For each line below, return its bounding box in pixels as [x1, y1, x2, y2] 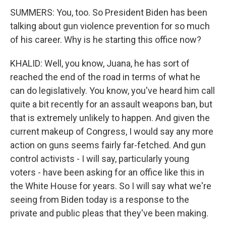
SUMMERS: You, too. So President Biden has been [10, 7, 207, 18]
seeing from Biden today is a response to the [10, 194, 189, 205]
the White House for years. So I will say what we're [10, 181, 211, 191]
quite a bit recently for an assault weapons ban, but [10, 99, 212, 109]
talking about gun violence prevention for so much [10, 21, 210, 31]
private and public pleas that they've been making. [10, 208, 208, 218]
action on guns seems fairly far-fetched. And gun [10, 140, 206, 150]
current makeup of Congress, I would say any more [10, 126, 213, 137]
